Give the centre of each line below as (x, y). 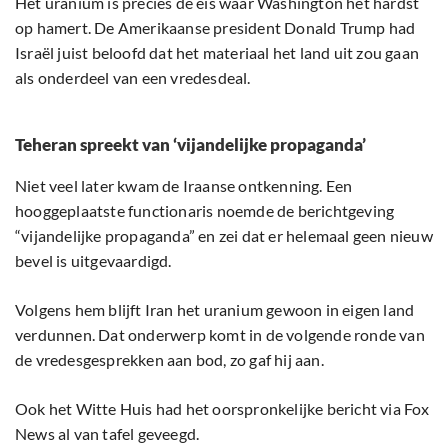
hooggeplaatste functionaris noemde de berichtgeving (205, 211)
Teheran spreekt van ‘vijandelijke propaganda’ (190, 145)
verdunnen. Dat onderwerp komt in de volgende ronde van (220, 335)
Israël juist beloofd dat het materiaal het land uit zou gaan (217, 53)
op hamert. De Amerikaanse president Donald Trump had (215, 28)
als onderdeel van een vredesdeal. (133, 78)
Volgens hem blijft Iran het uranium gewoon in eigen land (215, 310)
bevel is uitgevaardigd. (93, 261)
